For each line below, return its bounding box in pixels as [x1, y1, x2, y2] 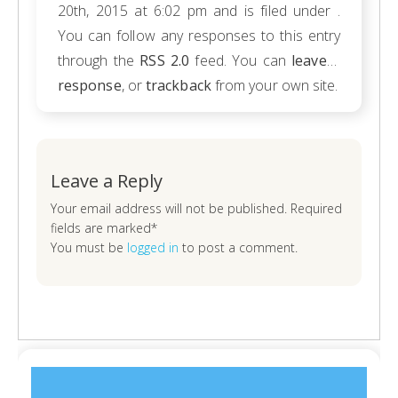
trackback [146, 76, 211, 95]
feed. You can [189, 51, 292, 70]
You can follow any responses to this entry [58, 26, 340, 45]
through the [58, 51, 140, 70]
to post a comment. [179, 239, 298, 256]
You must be [51, 239, 127, 256]
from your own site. [211, 76, 338, 95]
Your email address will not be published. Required [51, 200, 342, 217]
